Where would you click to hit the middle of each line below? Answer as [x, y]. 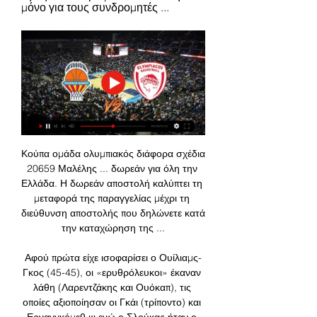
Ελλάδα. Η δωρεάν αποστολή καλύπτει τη [112, 184]
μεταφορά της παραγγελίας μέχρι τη [112, 198]
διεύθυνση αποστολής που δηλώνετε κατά [113, 213]
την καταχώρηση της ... [113, 228]
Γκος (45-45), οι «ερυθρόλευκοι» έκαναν [112, 273]
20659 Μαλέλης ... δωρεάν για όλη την [112, 169]
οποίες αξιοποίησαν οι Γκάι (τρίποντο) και [112, 302]
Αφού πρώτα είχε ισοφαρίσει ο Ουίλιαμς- [113, 258]
